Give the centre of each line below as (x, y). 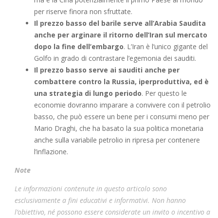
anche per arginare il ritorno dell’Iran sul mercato (121, 35)
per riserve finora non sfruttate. (83, 11)
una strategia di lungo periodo (88, 93)
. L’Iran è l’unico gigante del (166, 46)
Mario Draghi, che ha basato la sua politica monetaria (119, 128)
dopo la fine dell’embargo (79, 46)
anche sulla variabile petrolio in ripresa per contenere (117, 140)
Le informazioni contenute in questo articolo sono (91, 189)
